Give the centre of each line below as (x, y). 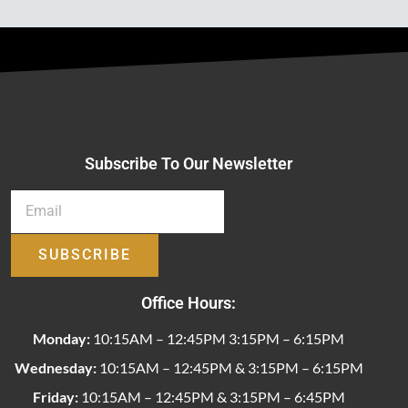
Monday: (61, 338)
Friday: (55, 396)
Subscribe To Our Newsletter (189, 163)
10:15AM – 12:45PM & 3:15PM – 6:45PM (211, 396)
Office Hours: (189, 302)
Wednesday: (55, 367)
